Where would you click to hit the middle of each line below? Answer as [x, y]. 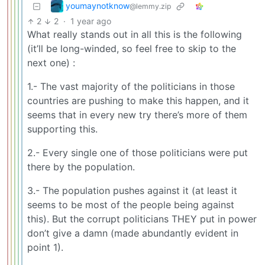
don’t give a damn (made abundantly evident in [133, 233]
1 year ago [91, 21]
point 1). [45, 248]
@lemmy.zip [150, 6]
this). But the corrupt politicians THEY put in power [142, 219]
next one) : [51, 63]
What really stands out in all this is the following [135, 35]
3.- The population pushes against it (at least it [132, 191]
